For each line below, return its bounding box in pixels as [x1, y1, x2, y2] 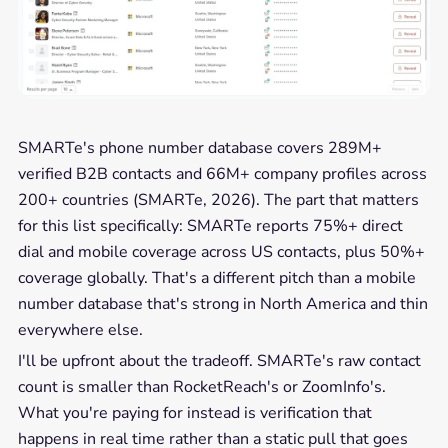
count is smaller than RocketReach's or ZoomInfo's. [17, 376, 386, 399]
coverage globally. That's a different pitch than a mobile [17, 267, 416, 290]
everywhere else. [17, 319, 143, 342]
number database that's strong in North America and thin [17, 293, 428, 316]
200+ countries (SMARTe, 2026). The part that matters [17, 189, 419, 212]
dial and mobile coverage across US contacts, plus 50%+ [17, 241, 425, 264]
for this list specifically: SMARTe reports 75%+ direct [17, 215, 403, 238]
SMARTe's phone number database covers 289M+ [17, 137, 382, 160]
